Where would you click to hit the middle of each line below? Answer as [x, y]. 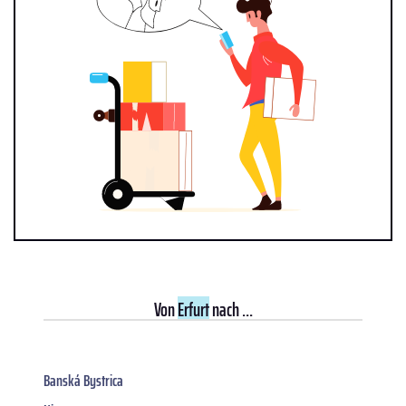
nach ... [231, 309]
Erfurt [193, 309]
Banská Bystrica [83, 380]
